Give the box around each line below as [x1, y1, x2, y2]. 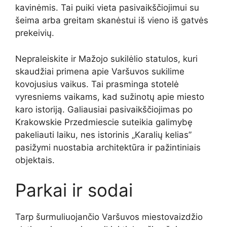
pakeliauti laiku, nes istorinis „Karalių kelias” [15, 129, 192, 140]
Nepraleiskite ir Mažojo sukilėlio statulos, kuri [15, 53, 198, 64]
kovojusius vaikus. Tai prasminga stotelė [15, 79, 179, 89]
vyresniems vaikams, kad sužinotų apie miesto [15, 91, 204, 102]
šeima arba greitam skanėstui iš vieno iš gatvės [15, 15, 208, 26]
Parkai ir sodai [15, 179, 133, 201]
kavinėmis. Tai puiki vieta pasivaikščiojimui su [15, 3, 199, 13]
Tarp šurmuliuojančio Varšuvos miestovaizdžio [15, 212, 203, 222]
